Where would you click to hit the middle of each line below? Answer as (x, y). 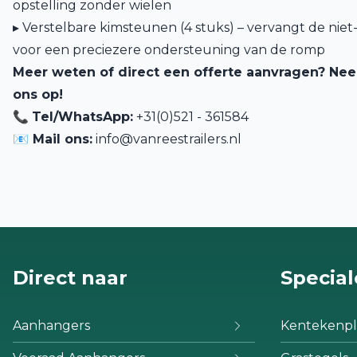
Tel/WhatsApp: (82, 117)
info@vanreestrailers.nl (169, 139)
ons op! (38, 94)
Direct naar (70, 278)
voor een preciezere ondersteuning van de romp (169, 50)
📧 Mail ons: (53, 139)
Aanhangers (51, 326)
